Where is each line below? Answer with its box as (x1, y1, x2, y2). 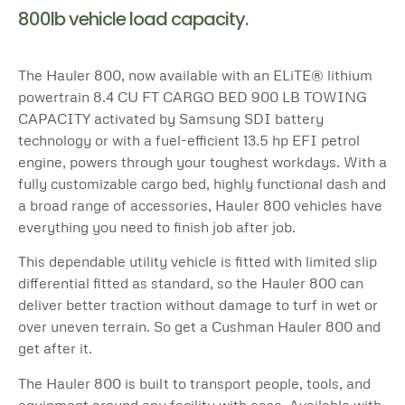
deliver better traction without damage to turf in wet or (18, 296, 378, 315)
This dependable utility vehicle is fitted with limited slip (18, 252, 377, 271)
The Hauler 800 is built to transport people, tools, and (18, 373, 371, 392)
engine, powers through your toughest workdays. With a (18, 152, 387, 171)
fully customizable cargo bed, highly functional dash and (18, 174, 386, 193)
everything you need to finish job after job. (18, 217, 296, 236)
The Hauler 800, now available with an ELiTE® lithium (18, 65, 372, 84)
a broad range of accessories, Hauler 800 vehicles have (18, 195, 382, 214)
